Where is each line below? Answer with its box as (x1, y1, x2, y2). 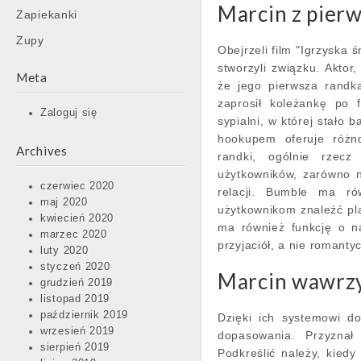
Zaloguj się (40, 107, 98, 118)
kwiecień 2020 (40, 213, 114, 224)
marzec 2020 (40, 229, 107, 240)
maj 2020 (40, 197, 88, 208)
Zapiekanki (16, 8, 77, 21)
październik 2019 (40, 309, 129, 321)
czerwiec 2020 (40, 180, 115, 192)
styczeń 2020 (40, 261, 110, 272)
